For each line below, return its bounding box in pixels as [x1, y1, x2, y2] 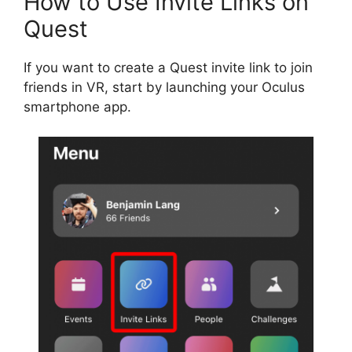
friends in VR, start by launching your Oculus [24, 79, 305, 95]
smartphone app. [24, 98, 131, 115]
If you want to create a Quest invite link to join [24, 59, 313, 75]
